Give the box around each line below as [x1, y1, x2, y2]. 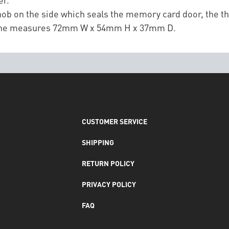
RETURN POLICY [82, 158, 134, 168]
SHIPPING [82, 137, 114, 147]
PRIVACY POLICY [82, 179, 136, 189]
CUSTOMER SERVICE [82, 116, 147, 126]
